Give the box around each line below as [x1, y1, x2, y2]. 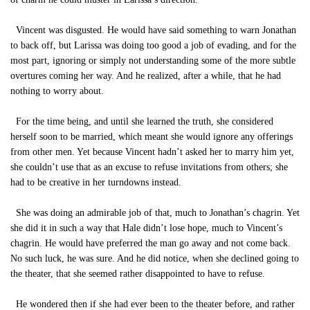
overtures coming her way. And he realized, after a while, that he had [10, 71, 281, 81]
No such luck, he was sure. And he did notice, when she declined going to [10, 253, 299, 264]
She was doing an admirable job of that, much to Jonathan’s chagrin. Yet [10, 208, 300, 218]
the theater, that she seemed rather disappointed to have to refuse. [10, 268, 265, 279]
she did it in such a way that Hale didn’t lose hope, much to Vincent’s [10, 223, 282, 233]
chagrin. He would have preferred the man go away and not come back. [10, 238, 291, 248]
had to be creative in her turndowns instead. [10, 177, 181, 188]
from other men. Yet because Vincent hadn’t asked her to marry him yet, [10, 147, 294, 157]
